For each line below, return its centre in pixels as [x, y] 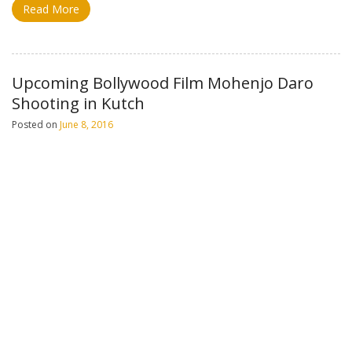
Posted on [36, 125]
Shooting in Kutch [78, 103]
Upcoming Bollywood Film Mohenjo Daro [163, 83]
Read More [51, 9]
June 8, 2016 [86, 125]
